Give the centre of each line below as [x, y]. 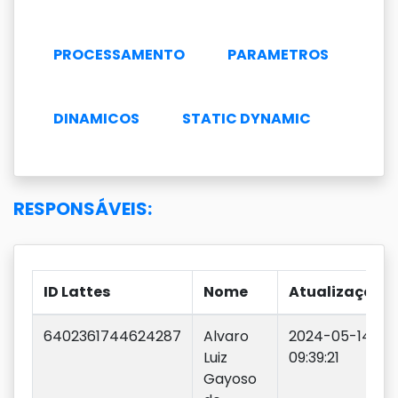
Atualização [336, 292]
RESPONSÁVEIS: [83, 209]
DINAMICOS [96, 119]
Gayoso [230, 379]
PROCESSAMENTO [119, 55]
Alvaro [226, 336]
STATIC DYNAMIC [247, 119]
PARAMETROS [278, 55]
